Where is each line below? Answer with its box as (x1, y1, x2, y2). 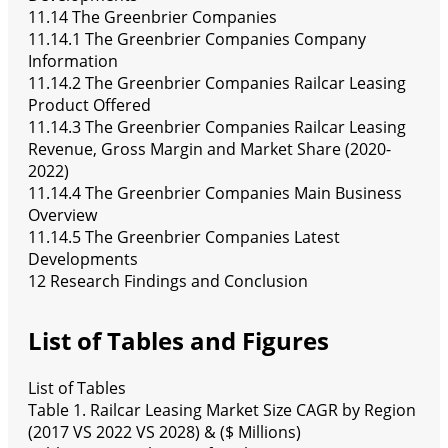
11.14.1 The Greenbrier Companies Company (28, 28, 366, 51)
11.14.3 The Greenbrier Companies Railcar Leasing (28, 116, 406, 139)
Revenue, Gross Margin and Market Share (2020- (28, 138, 391, 161)
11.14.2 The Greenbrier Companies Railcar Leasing (28, 72, 406, 95)
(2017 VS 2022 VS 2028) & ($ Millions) (28, 421, 301, 444)
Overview (28, 204, 97, 227)
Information (28, 50, 118, 73)
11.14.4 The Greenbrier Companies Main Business (28, 182, 402, 205)
